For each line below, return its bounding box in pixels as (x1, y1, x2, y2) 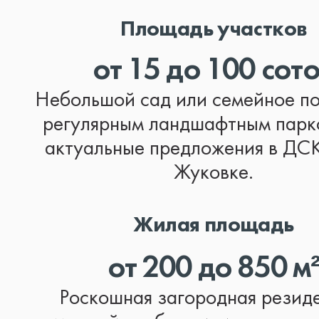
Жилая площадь (133, 211, 294, 238)
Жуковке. (174, 163, 253, 184)
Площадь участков (120, 15, 307, 42)
